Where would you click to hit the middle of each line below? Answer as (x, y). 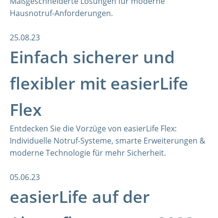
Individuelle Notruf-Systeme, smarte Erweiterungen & (108, 141)
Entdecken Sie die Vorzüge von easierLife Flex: (93, 128)
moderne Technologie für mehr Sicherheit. (88, 153)
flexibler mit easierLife (99, 83)
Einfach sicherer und (92, 57)
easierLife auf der (80, 197)
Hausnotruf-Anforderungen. (61, 13)
